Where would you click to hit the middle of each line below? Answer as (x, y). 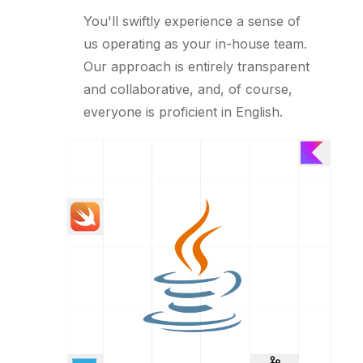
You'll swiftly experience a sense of (192, 21)
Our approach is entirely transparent (196, 67)
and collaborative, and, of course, (188, 90)
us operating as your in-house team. (195, 44)
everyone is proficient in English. (183, 112)
